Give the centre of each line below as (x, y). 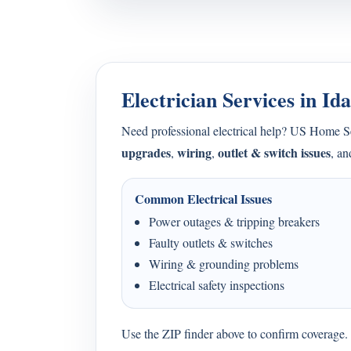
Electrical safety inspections (217, 285)
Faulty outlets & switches (211, 242)
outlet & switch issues (274, 152)
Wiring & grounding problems (224, 264)
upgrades (146, 152)
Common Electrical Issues (203, 199)
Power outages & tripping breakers (234, 221)
